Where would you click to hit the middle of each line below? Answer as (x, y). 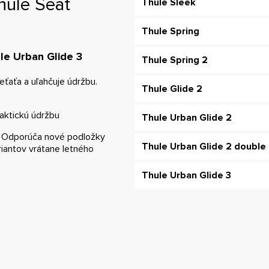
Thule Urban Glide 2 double (204, 147)
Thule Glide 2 (172, 89)
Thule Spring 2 (175, 60)
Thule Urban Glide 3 (186, 176)
